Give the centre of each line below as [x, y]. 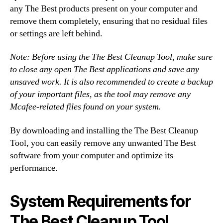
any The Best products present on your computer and [104, 8]
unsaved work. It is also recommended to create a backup [111, 82]
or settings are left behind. [56, 33]
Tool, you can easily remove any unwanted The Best [103, 143]
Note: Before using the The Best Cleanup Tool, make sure [111, 57]
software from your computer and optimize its [92, 155]
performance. [34, 168]
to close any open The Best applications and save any [105, 69]
